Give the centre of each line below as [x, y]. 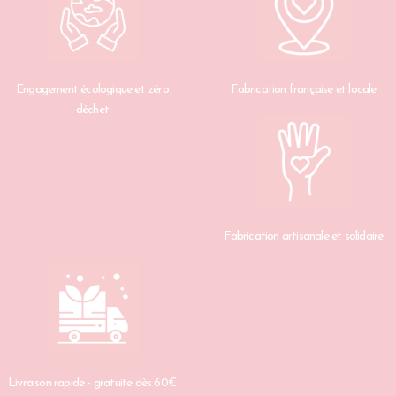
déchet [92, 110]
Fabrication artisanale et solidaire [304, 237]
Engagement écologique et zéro [92, 90]
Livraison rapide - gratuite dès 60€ [92, 384]
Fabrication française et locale [304, 90]
